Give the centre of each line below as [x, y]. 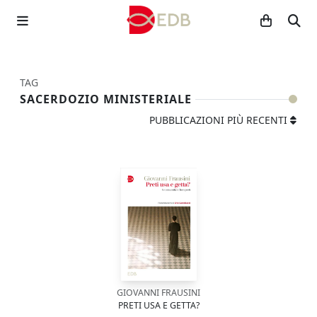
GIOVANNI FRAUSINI [158, 293]
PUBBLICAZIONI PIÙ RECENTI [218, 120]
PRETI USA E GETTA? [158, 305]
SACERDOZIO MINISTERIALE [106, 99]
